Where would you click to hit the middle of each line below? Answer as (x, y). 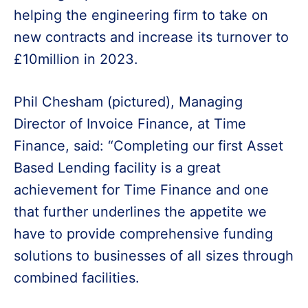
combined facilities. (77, 278)
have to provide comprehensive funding (143, 234)
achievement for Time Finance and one (141, 190)
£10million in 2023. (76, 59)
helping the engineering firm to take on (141, 15)
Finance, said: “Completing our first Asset (148, 146)
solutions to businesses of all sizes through (154, 256)
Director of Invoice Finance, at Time (130, 124)
